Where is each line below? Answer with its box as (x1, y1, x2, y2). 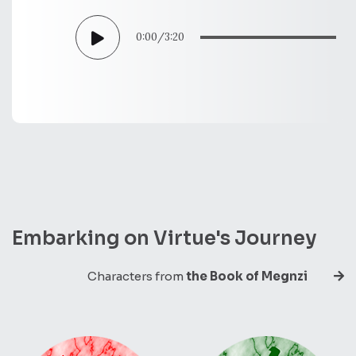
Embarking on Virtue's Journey (12, 226, 316, 250)
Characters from (87, 268, 186, 284)
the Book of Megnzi (186, 268, 308, 284)
